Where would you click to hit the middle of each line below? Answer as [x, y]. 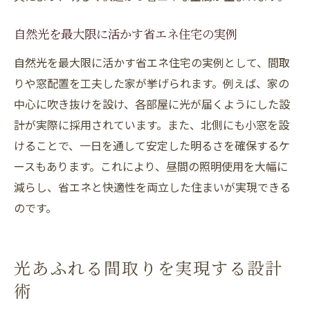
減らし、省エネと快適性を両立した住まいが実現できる [152, 187]
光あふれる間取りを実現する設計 [149, 271]
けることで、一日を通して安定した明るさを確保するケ [152, 145]
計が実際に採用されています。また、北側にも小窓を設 [152, 125]
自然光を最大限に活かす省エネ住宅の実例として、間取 [152, 62]
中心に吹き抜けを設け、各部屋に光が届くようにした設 [152, 104]
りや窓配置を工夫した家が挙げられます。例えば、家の [152, 83]
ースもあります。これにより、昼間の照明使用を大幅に [151, 166]
